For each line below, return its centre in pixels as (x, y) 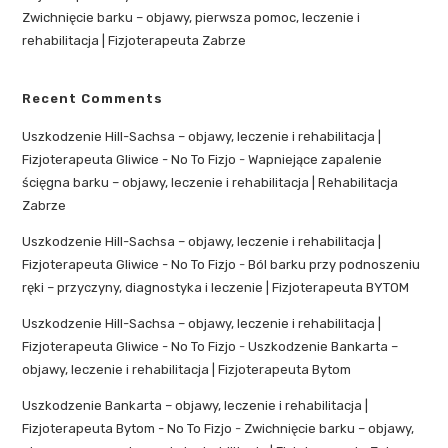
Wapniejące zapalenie (315, 160)
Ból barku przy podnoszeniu (334, 265)
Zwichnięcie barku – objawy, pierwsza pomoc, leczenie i (191, 18)
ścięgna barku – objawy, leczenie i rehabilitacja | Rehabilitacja (210, 183)
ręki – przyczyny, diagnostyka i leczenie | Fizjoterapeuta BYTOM (216, 288)
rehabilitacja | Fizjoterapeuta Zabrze (134, 41)
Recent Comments (93, 99)
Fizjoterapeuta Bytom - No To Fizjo (127, 429)
